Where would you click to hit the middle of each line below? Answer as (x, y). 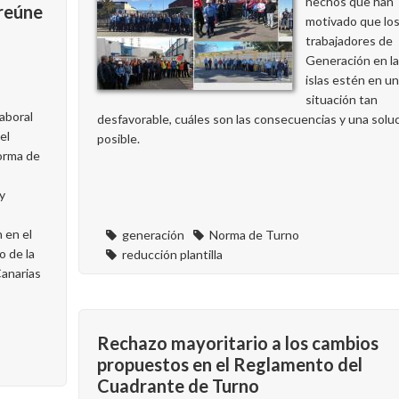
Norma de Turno (254, 235)
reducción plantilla (172, 254)
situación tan (342, 99)
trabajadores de (349, 41)
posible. (118, 138)
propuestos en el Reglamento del (230, 364)
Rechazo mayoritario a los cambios (238, 343)
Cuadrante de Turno (178, 386)
